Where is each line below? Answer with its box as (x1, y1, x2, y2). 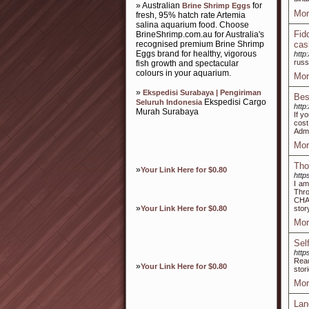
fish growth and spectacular (136, 59, 239, 68)
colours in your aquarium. (136, 68, 231, 78)
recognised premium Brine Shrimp (136, 39, 264, 49)
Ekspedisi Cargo (202, 97, 266, 107)
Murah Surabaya (136, 107, 199, 117)
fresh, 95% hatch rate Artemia (136, 10, 246, 20)
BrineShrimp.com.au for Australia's (136, 30, 264, 39)
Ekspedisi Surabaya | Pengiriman (143, 88, 261, 97)
